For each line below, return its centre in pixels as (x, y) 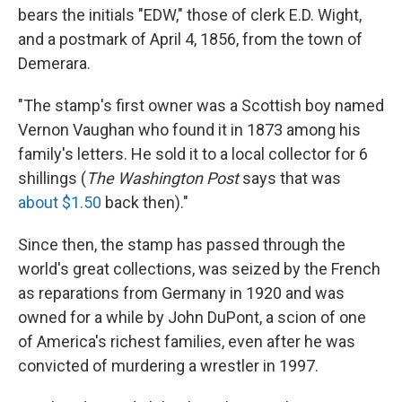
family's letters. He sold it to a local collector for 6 (193, 153)
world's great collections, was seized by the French (199, 268)
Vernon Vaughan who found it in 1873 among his (189, 129)
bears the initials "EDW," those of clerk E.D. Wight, (190, 14)
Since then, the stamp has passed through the (182, 244)
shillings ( (52, 178)
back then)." (145, 202)
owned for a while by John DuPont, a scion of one (192, 317)
